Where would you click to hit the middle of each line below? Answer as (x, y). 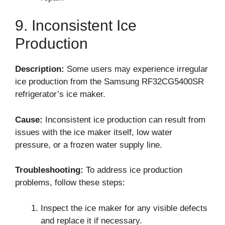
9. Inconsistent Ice (76, 25)
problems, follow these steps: (70, 183)
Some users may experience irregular (136, 69)
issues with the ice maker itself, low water (94, 132)
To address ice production (133, 170)
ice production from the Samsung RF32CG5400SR (109, 82)
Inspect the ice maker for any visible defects (124, 208)
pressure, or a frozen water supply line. (89, 145)
